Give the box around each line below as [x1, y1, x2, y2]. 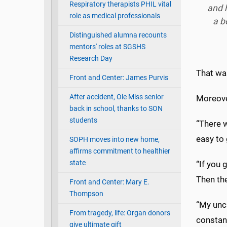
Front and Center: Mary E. [69, 178, 149, 187]
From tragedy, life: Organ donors [69, 209, 170, 218]
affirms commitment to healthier [69, 147, 170, 156]
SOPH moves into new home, [69, 135, 160, 144]
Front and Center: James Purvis [69, 73, 168, 83]
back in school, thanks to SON [69, 104, 163, 113]
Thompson [69, 190, 103, 199]
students [69, 116, 97, 125]
